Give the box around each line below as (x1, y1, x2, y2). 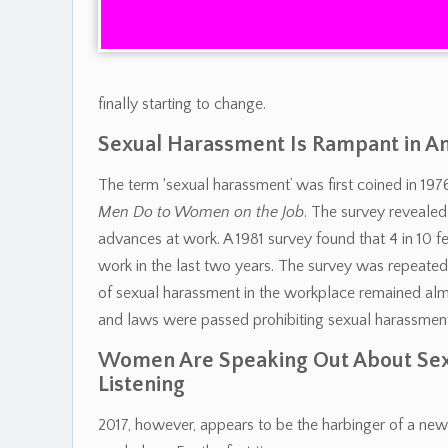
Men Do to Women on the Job (98, 203, 304, 221)
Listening (98, 372, 185, 397)
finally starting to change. (98, 95, 266, 113)
